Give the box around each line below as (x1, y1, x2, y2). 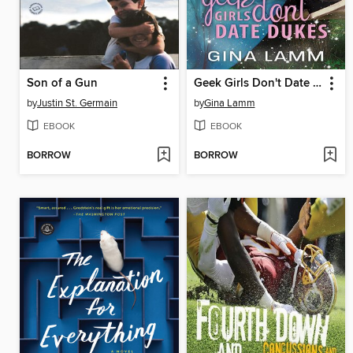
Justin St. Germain (37, 97, 117, 110)
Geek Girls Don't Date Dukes (312, 76, 321, 91)
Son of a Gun (27, 76, 98, 91)
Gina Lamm (203, 97, 255, 110)
